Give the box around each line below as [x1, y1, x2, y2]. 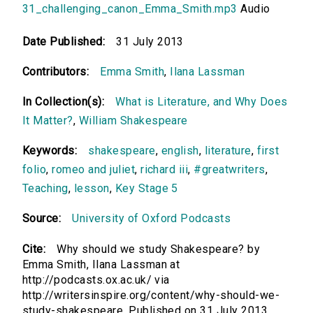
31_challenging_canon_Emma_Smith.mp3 [22, 2, 238, 16]
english [161, 144, 199, 158]
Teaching [22, 182, 68, 196]
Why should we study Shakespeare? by [57, 242, 261, 256]
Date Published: [22, 35, 105, 49]
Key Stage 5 [115, 182, 178, 196]
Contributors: [22, 65, 89, 79]
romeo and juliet [52, 163, 136, 177]
